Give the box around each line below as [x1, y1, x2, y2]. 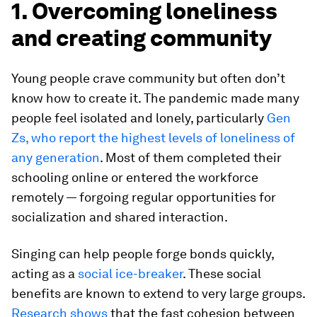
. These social [183, 266, 261, 281]
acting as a [11, 266, 78, 281]
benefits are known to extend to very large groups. [11, 286, 305, 301]
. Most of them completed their [100, 150, 282, 165]
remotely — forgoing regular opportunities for [11, 190, 276, 204]
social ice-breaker [78, 266, 183, 281]
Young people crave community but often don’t [11, 71, 285, 86]
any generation [11, 150, 100, 165]
